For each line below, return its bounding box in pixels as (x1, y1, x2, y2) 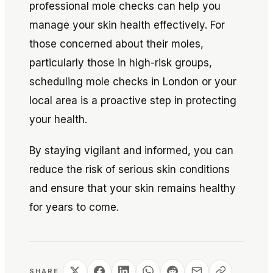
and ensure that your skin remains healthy (29, 182, 236, 194)
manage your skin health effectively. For (29, 19, 225, 31)
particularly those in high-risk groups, (29, 57, 212, 69)
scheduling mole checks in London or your (29, 76, 236, 88)
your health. (29, 113, 87, 126)
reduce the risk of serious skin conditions (29, 163, 230, 175)
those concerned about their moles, (29, 38, 204, 50)
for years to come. (29, 201, 119, 213)
